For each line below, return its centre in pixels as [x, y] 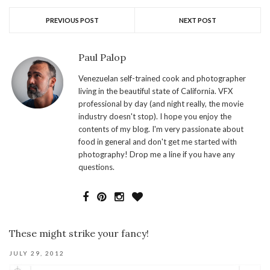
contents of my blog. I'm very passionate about [161, 129]
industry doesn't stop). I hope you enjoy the [155, 117]
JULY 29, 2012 [37, 253]
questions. [96, 167]
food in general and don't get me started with [158, 142]
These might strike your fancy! [79, 234]
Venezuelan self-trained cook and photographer [162, 79]
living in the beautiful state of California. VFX [155, 91]
